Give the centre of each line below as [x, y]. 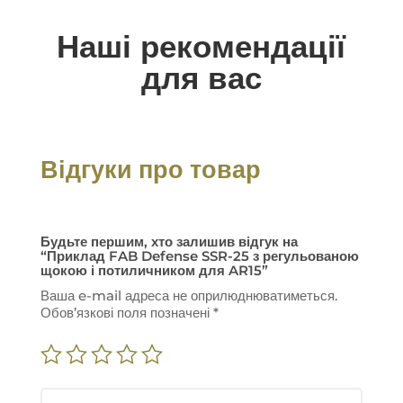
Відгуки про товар [150, 170]
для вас [201, 78]
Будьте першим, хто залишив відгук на [169, 242]
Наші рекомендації [201, 47]
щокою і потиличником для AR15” [154, 271]
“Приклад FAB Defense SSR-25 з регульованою [199, 256]
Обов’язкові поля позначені [126, 313]
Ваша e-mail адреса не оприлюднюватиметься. [188, 296]
